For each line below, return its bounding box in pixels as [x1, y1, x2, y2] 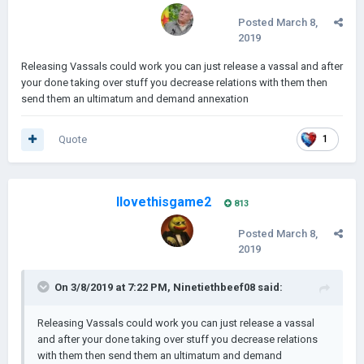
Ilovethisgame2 [115, 194, 211, 210]
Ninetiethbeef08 [173, 281, 255, 293]
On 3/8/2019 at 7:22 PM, [54, 281, 173, 293]
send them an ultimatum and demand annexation [21, 93, 249, 105]
